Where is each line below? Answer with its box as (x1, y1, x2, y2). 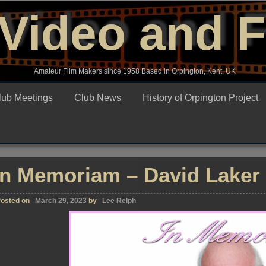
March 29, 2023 (35, 197, 87, 205)
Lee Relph (102, 197, 136, 205)
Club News (74, 93, 121, 103)
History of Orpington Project (142, 93, 258, 103)
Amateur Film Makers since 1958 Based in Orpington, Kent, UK (33, 67, 236, 75)
